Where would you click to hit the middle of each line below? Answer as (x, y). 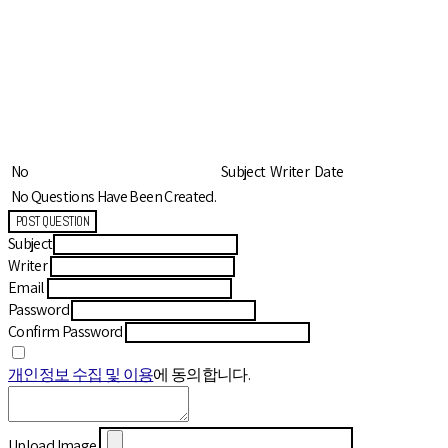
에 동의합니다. (202, 374)
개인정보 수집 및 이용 (81, 374)
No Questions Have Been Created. (114, 196)
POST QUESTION (53, 221)
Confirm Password (65, 331)
